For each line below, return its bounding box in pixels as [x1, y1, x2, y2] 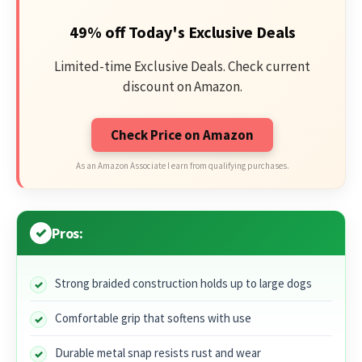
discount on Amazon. [122, 77, 242, 95]
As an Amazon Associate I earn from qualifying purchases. [75, 159, 289, 171]
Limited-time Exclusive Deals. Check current [54, 57, 310, 75]
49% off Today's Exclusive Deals [69, 21, 296, 42]
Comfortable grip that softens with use [55, 309, 251, 326]
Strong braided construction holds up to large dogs [55, 275, 312, 291]
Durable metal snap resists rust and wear [55, 344, 261, 360]
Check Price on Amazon [111, 125, 254, 144]
